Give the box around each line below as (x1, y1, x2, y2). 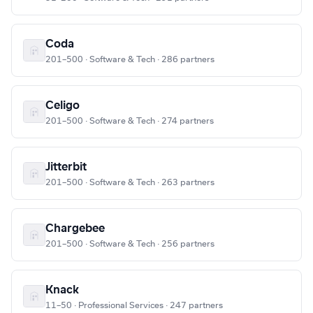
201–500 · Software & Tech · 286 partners (45, 55, 214, 64)
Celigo (45, 100, 80, 112)
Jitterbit (45, 161, 87, 173)
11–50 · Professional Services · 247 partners (45, 301, 223, 310)
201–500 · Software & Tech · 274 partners (45, 117, 214, 126)
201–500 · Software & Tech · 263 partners (45, 178, 214, 187)
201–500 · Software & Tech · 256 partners (45, 240, 214, 249)
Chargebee (45, 223, 105, 235)
